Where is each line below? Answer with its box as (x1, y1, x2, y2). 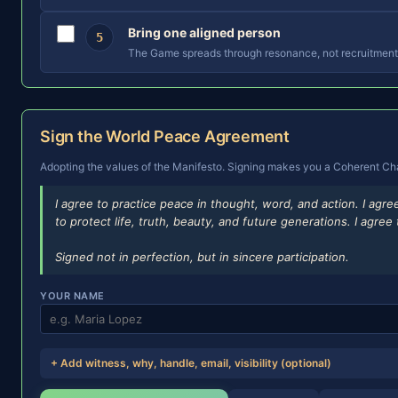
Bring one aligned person (128, 25, 281, 40)
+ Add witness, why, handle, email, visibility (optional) (51, 356, 331, 370)
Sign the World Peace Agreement (40, 127, 290, 146)
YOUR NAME (40, 290, 105, 302)
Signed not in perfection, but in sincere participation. (55, 250, 349, 264)
